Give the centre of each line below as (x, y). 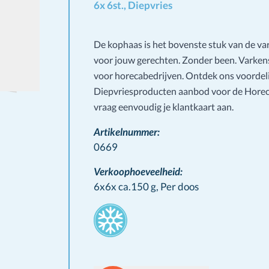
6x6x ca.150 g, (127, 186)
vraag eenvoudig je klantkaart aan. (164, 107)
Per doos (180, 186)
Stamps (109, 210)
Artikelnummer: (127, 132)
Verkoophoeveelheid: (138, 171)
